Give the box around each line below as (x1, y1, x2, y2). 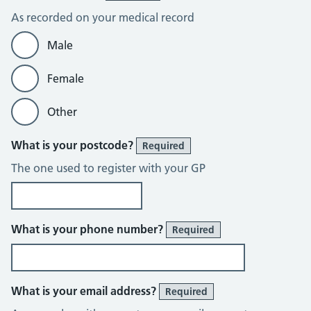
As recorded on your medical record (11, 10, 194, 24)
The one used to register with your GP (11, 161, 205, 175)
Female (47, 72, 84, 85)
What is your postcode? (11, 138, 136, 152)
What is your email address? (11, 284, 159, 298)
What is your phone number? (11, 222, 166, 236)
